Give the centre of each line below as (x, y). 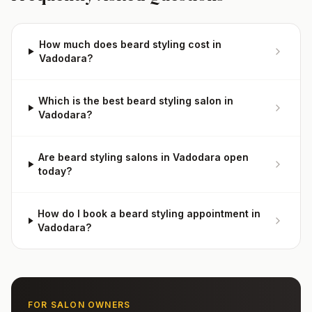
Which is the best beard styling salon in (136, 101)
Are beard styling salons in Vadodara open (144, 157)
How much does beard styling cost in (130, 44)
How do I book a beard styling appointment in (149, 213)
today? (55, 171)
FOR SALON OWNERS (79, 305)
